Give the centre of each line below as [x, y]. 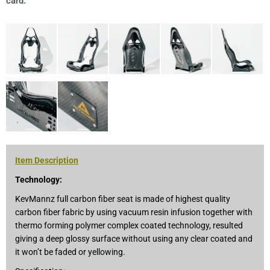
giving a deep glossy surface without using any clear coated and [134, 239]
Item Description [47, 161]
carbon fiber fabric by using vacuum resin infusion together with [134, 212]
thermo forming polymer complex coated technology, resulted [129, 226]
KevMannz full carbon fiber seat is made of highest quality [123, 199]
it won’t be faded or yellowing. [70, 252]
